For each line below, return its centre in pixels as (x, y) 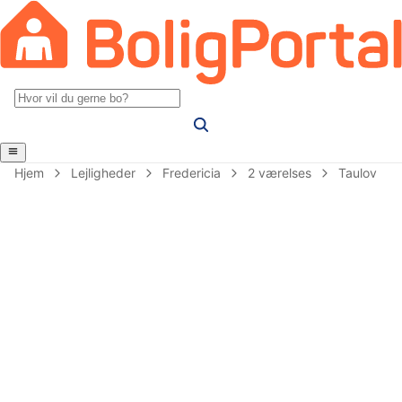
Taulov (358, 172)
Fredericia (192, 172)
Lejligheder (103, 172)
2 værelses (280, 172)
